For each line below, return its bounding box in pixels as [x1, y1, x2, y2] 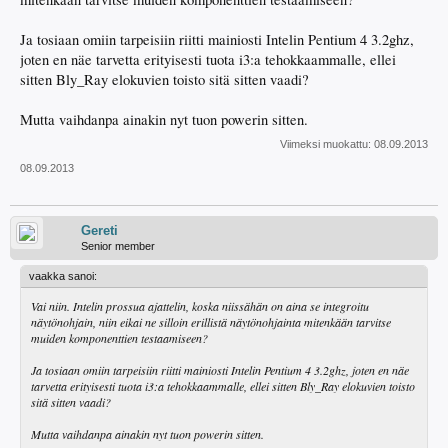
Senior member [81, 240, 155, 252]
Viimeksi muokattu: [280, 138, 374, 150]
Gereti [81, 223, 118, 238]
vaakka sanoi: [29, 270, 97, 282]
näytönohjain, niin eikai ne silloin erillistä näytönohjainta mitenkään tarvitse [31, 314, 391, 330]
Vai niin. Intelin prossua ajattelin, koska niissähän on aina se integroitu [31, 298, 369, 314]
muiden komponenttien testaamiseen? [31, 330, 208, 346]
